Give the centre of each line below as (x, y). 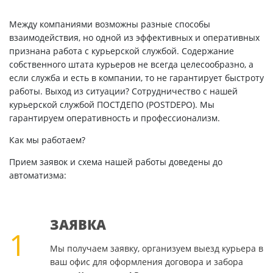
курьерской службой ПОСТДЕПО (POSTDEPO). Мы (112, 105)
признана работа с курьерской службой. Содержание (122, 51)
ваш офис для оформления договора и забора (146, 262)
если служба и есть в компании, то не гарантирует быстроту (136, 78)
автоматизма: (38, 175)
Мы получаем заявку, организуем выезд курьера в (156, 249)
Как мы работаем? (47, 140)
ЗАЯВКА (78, 225)
